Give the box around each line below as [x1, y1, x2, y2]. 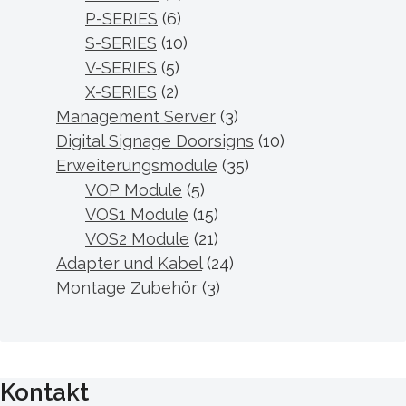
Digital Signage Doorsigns [56, 131, 254, 150]
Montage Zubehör [56, 278, 198, 297]
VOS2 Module [85, 229, 189, 248]
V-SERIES [85, 58, 157, 77]
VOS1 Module [85, 205, 188, 224]
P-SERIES [85, 9, 158, 28]
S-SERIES [85, 34, 157, 53]
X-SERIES [85, 82, 157, 101]
